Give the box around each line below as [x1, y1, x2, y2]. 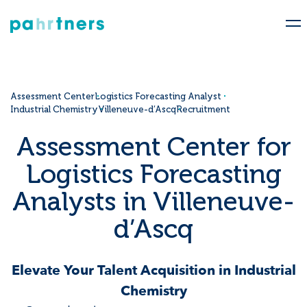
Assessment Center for [16, 131, 291, 163]
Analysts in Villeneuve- [12, 186, 295, 218]
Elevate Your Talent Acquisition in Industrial [11, 260, 296, 280]
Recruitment [176, 103, 230, 114]
